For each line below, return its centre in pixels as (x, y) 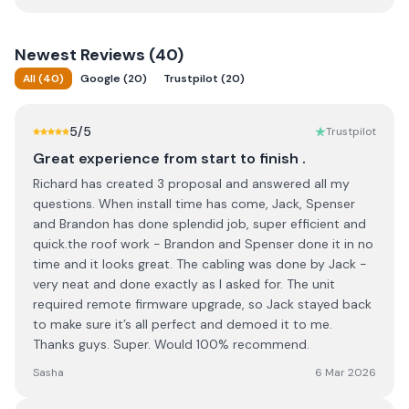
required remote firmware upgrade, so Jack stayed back (202, 304)
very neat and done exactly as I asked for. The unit (184, 284)
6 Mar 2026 (346, 372)
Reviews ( (116, 55)
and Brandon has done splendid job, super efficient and (199, 224)
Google (100, 79)
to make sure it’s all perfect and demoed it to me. (183, 324)
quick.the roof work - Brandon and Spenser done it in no (203, 244)
